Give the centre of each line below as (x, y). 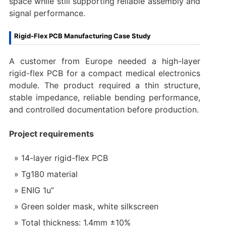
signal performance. (47, 13)
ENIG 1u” (37, 190)
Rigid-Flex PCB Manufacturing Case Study (82, 36)
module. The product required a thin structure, (105, 85)
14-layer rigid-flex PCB (64, 158)
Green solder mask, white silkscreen (90, 206)
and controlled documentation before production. (104, 109)
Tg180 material (49, 174)
